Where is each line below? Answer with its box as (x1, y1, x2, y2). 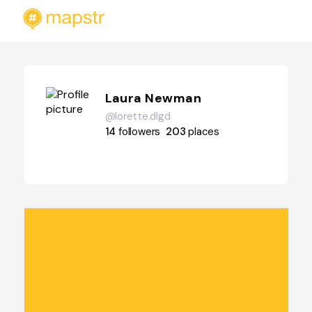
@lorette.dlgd (104, 109, 171, 123)
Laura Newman (104, 90, 201, 107)
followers (118, 125, 161, 139)
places (188, 125, 220, 139)
